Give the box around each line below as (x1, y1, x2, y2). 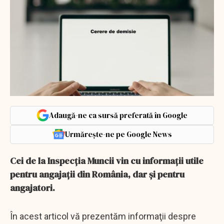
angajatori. (10, 181, 57, 194)
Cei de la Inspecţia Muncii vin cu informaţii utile (10, 154, 203, 167)
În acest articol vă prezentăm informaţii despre (10, 210, 196, 221)
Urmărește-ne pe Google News (64, 128, 172, 139)
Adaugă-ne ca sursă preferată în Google (49, 109, 187, 120)
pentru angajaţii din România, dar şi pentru (10, 167, 184, 180)
